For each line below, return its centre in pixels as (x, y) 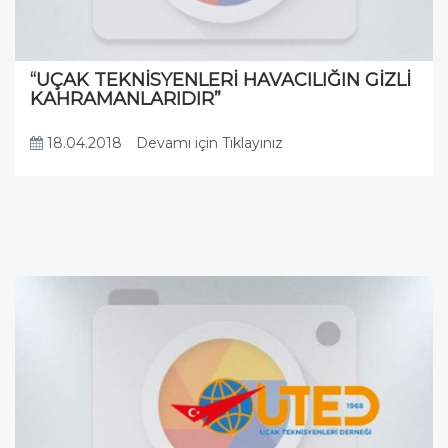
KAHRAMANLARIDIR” (125, 99)
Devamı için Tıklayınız (209, 143)
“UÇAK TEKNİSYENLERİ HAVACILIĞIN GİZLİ (220, 80)
